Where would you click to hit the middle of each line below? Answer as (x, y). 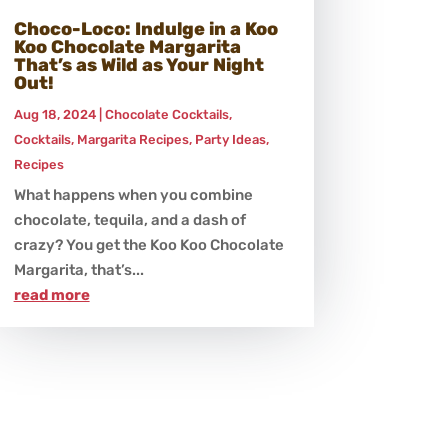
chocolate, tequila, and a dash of (129, 220)
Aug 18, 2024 (54, 115)
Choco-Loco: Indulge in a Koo (145, 29)
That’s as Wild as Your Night (138, 65)
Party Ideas (230, 140)
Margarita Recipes (132, 140)
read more (51, 295)
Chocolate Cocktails (166, 115)
